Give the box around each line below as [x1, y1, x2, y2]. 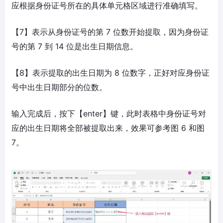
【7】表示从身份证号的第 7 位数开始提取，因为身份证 [11, 27, 209, 37]
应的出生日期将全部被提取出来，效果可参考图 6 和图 [11, 123, 205, 133]
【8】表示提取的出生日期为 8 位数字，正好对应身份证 [11, 68, 210, 78]
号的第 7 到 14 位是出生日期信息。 [11, 41, 138, 52]
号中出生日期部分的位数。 [11, 82, 107, 93]
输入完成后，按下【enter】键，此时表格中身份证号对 [11, 109, 206, 119]
